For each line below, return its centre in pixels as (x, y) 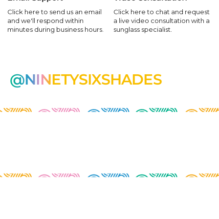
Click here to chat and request (161, 11)
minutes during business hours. (55, 29)
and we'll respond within (45, 20)
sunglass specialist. (142, 29)
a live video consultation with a (161, 20)
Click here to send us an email (55, 11)
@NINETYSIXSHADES (86, 79)
